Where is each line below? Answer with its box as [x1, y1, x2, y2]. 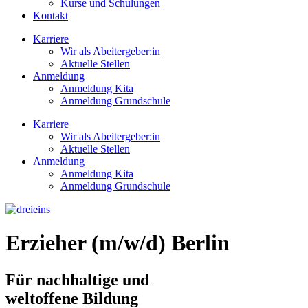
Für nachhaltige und [5, 270, 149, 289]
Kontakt [33, 10, 68, 21]
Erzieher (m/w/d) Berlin [5, 230, 230, 256]
